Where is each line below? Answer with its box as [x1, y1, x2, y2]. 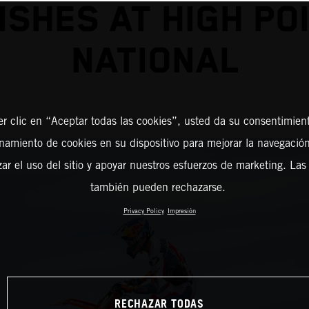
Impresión [167, 207, 196, 215]
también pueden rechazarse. [90, 181, 226, 194]
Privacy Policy [123, 207, 164, 215]
